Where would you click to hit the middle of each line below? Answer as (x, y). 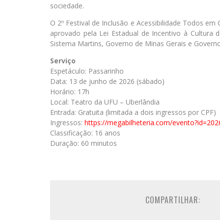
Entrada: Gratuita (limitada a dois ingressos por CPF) (133, 112)
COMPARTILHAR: (173, 200)
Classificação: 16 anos (85, 133)
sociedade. (67, 6)
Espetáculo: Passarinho (87, 71)
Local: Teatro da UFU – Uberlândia (105, 102)
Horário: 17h (70, 92)
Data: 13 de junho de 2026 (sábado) (107, 81)
